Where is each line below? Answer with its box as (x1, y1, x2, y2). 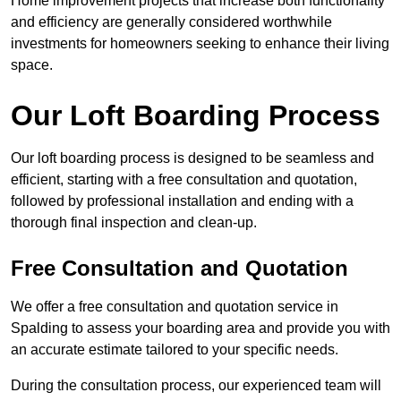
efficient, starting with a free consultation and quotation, (11, 172, 357, 188)
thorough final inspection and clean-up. (11, 215, 257, 231)
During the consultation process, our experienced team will (11, 378, 381, 394)
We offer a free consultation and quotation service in (11, 299, 338, 315)
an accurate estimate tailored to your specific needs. (11, 342, 338, 358)
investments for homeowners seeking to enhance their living (11, 36, 389, 52)
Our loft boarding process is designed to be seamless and (11, 150, 374, 166)
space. (11, 57, 53, 73)
